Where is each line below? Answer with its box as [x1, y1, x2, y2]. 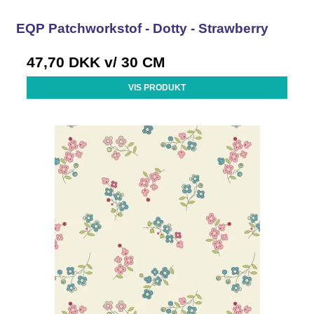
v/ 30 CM [100, 53, 166, 70]
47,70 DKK [27, 53, 101, 70]
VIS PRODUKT [128, 82, 186, 93]
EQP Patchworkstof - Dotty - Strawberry [16, 20, 269, 36]
